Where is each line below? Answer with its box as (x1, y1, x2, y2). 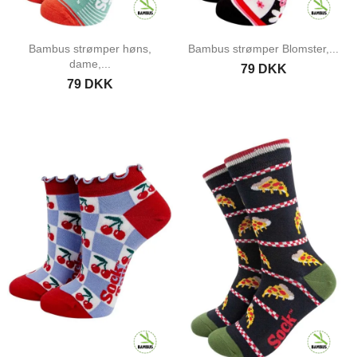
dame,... (69, 57, 111, 70)
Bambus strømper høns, (28, 41, 151, 55)
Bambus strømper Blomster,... (188, 41, 339, 55)
